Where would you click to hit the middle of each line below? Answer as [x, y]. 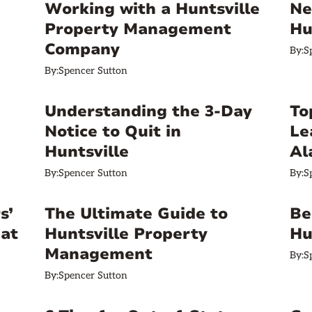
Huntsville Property [126, 234]
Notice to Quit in [113, 132]
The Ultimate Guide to [136, 214]
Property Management [138, 29]
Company [82, 49]
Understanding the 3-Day [148, 111]
